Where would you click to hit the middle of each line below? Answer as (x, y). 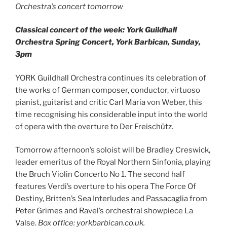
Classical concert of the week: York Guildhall (96, 30)
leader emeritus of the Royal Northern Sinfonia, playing (113, 162)
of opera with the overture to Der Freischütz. (94, 126)
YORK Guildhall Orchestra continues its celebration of (111, 78)
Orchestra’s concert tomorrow (69, 6)
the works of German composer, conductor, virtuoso (108, 90)
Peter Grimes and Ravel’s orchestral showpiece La (104, 211)
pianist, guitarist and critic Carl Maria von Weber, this (109, 102)
